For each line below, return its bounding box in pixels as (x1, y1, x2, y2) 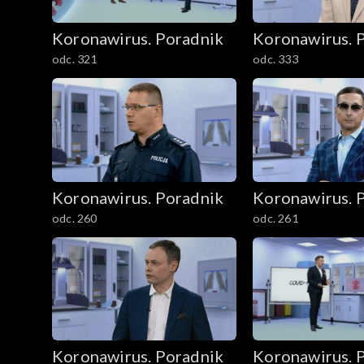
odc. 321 (52, 51, 97, 66)
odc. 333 (253, 51, 298, 66)
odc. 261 (253, 210, 298, 225)
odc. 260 (52, 210, 97, 225)
